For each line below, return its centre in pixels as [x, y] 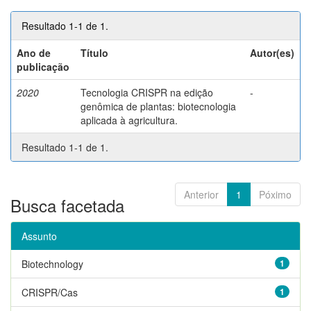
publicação [43, 66]
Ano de [34, 52]
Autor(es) [272, 52]
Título [94, 52]
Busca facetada [67, 205]
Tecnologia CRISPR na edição [147, 92]
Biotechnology [52, 263]
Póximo [275, 194]
